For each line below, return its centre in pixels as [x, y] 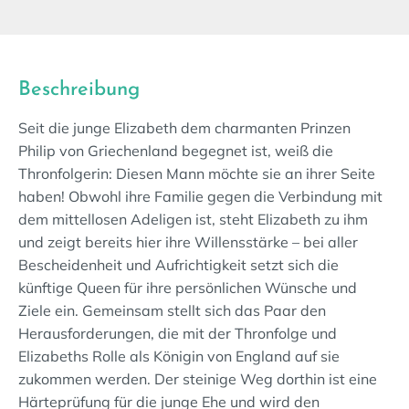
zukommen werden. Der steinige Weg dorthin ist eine [198, 379]
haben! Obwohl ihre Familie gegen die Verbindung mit [200, 196]
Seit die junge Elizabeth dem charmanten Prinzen [184, 128]
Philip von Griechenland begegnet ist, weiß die [176, 151]
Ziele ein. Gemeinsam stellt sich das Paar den [172, 310]
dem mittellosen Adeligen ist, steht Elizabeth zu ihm [193, 219]
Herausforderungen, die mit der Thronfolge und [178, 333]
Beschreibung [79, 90]
